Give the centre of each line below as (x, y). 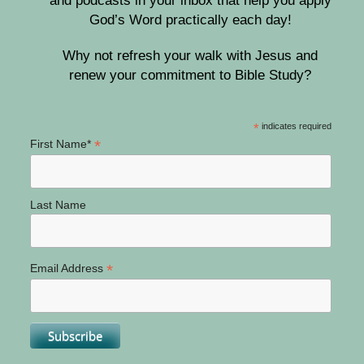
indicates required (295, 126)
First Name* (62, 144)
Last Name (58, 204)
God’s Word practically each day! (190, 20)
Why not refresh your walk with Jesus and (190, 56)
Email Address (68, 269)
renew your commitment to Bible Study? (190, 75)
